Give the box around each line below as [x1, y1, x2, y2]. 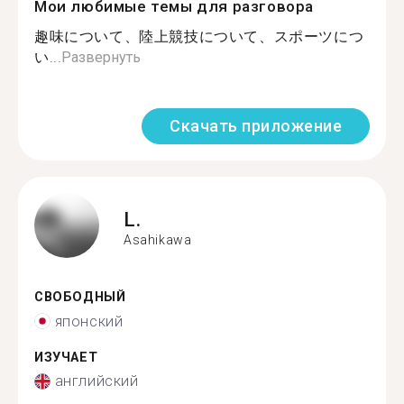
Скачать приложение [170, 116, 342, 135]
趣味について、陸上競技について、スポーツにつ [34, 28, 364, 45]
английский [54, 372, 139, 390]
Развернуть [61, 49, 142, 66]
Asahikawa [124, 232, 192, 247]
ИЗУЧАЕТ [34, 349, 98, 365]
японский [54, 312, 124, 330]
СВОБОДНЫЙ [34, 289, 126, 305]
